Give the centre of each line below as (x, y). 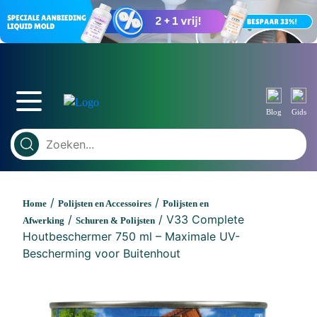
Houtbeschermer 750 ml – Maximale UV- (131, 236)
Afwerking (44, 220)
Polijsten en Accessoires (105, 203)
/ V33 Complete (200, 219)
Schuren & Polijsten (115, 220)
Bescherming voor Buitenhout (102, 253)
